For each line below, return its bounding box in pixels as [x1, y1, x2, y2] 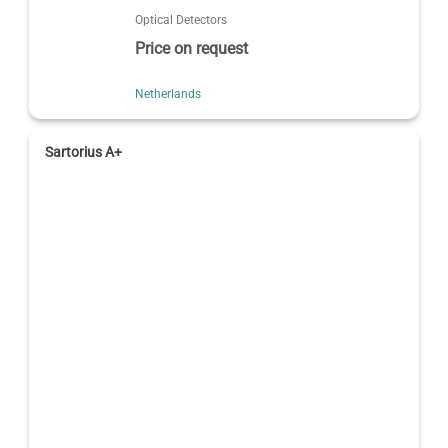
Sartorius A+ [45, 143, 123, 160]
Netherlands [135, 86, 202, 101]
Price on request [135, 38, 249, 58]
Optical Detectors [135, 12, 228, 27]
